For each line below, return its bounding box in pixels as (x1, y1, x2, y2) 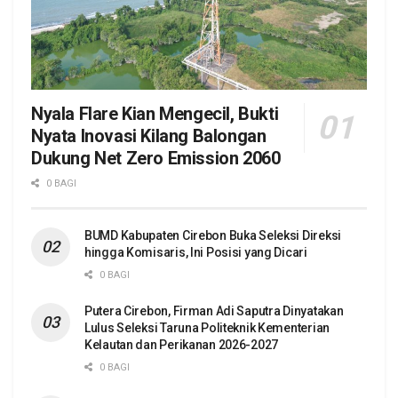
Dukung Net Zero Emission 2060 (31, 147, 281, 169)
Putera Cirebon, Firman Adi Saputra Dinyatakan (84, 303, 344, 318)
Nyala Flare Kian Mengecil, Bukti (31, 102, 279, 124)
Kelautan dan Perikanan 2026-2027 (84, 337, 279, 352)
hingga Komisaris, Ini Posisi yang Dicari (84, 244, 307, 259)
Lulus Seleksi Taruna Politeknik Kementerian (84, 320, 330, 335)
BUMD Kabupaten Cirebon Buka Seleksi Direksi (84, 227, 341, 243)
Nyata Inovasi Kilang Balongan (31, 124, 267, 147)
